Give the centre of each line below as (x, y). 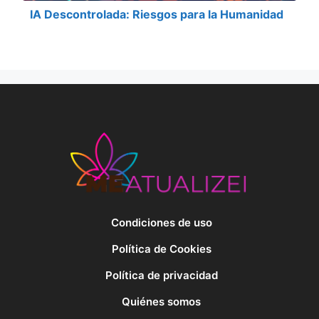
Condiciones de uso (161, 223)
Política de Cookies (161, 249)
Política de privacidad (161, 275)
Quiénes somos (161, 301)
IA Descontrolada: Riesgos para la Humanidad (157, 14)
